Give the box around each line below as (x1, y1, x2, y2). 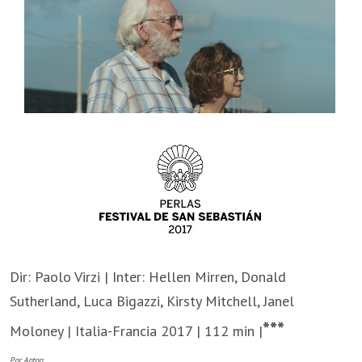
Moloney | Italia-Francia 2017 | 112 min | (10, 322, 263, 341)
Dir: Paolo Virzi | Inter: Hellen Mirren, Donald (10, 267, 286, 287)
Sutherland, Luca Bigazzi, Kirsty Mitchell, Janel (10, 292, 294, 311)
